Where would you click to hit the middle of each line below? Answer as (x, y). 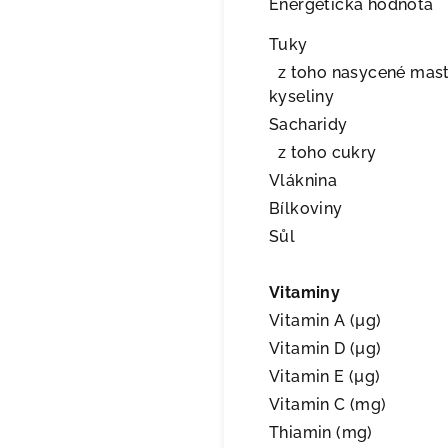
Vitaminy (305, 292)
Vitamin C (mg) (328, 404)
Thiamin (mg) (321, 432)
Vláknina (303, 180)
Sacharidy (308, 124)
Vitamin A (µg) (325, 320)
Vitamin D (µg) (325, 348)
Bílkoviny (306, 208)
